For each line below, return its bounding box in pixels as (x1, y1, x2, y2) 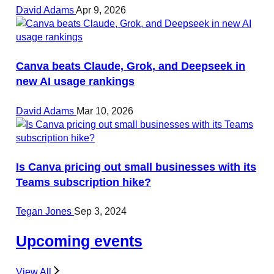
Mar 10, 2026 (76, 105, 133, 116)
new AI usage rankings (15, 75, 135, 88)
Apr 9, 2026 (75, 4, 126, 16)
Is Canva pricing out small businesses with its (15, 160, 256, 174)
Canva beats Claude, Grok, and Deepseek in (15, 59, 245, 73)
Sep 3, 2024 (73, 206, 127, 217)
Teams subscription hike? (15, 176, 151, 189)
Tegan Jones (15, 206, 74, 217)
